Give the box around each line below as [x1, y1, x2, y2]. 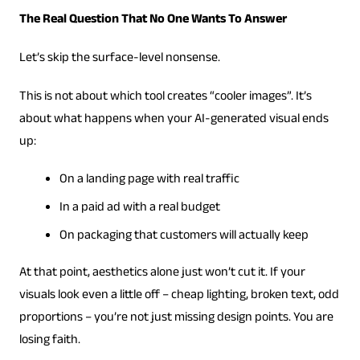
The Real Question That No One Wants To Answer [18, 9, 287, 31]
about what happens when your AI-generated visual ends [18, 108, 329, 131]
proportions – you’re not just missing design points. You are [18, 307, 333, 329]
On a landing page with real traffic [59, 169, 239, 191]
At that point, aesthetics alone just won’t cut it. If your [18, 262, 305, 284]
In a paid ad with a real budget [59, 197, 220, 219]
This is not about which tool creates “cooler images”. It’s [18, 86, 312, 108]
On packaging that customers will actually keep [59, 225, 309, 247]
